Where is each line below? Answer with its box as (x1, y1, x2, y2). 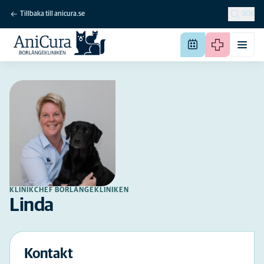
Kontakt (24, 247, 73, 261)
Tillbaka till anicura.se (20, 11, 85, 18)
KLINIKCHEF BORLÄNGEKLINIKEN (9, 187, 129, 194)
